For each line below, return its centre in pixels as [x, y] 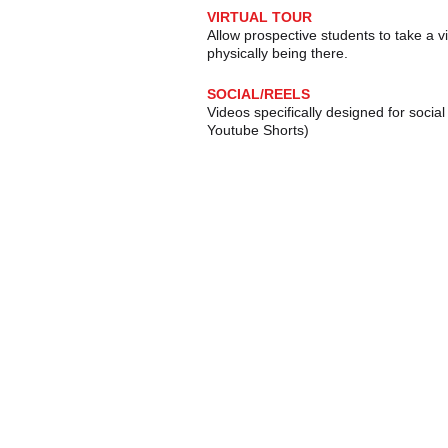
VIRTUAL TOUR [259, 17]
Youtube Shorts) [258, 130]
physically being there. [277, 53]
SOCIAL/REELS [258, 94]
